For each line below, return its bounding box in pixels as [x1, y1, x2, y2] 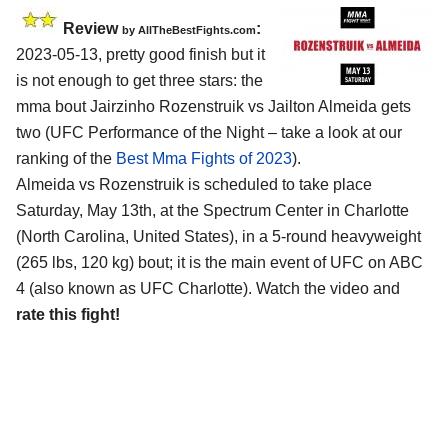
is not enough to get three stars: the [16, 72, 263, 90]
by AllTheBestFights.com [122, 24, 256, 37]
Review [63, 20, 122, 38]
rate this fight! [16, 306, 120, 324]
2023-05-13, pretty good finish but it [16, 46, 265, 64]
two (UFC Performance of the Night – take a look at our [16, 124, 402, 142]
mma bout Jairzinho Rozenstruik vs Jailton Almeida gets [16, 98, 411, 116]
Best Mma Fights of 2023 [116, 150, 292, 168]
